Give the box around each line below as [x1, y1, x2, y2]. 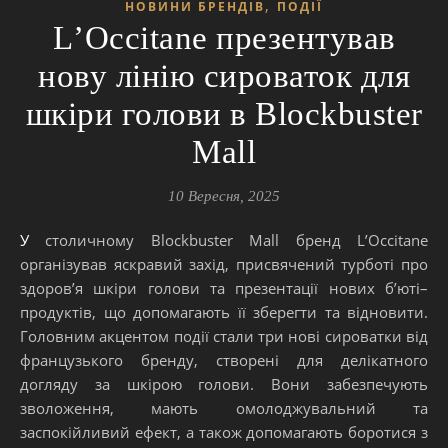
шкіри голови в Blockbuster [25, 95, 423, 132]
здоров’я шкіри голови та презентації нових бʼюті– [20, 277, 428, 298]
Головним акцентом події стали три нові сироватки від [20, 325, 428, 346]
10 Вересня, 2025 [168, 187, 280, 204]
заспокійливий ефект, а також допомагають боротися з [20, 421, 428, 442]
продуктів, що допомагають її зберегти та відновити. [20, 301, 428, 322]
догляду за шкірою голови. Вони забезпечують [20, 373, 428, 394]
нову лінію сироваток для [38, 57, 410, 94]
